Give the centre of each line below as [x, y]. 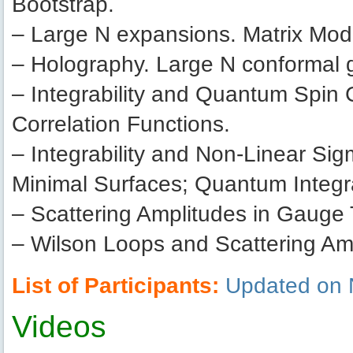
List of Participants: [115, 285]
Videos [59, 327]
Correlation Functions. [121, 124]
